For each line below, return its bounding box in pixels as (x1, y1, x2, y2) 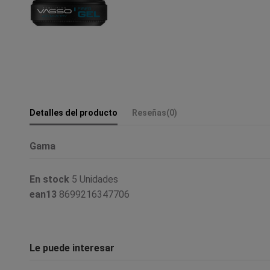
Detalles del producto (30, 107, 118, 118)
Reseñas (132, 107, 166, 118)
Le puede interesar (30, 242, 115, 254)
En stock (30, 173, 69, 185)
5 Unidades (72, 173, 118, 185)
